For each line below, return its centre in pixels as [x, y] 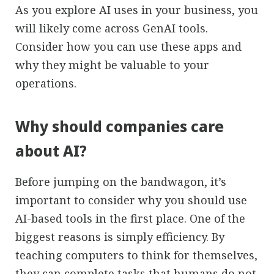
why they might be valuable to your [112, 65]
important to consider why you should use [131, 200]
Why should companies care [120, 126]
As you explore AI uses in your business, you [137, 9]
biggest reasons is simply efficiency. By [120, 236]
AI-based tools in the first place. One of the [130, 218]
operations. [46, 83]
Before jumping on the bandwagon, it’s [121, 181]
